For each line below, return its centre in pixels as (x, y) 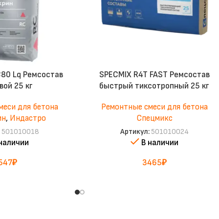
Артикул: (135, 132)
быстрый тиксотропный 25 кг (154, 86)
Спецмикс (154, 119)
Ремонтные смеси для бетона (154, 107)
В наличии (160, 143)
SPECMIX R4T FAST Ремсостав (154, 75)
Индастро (28, 119)
